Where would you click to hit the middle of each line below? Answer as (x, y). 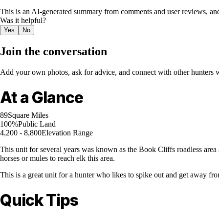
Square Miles (28, 115)
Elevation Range (67, 133)
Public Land (37, 124)
